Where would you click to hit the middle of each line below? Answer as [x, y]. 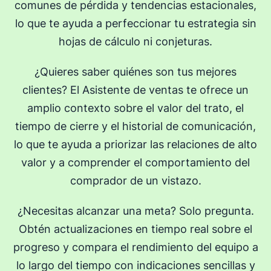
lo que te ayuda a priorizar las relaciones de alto [135, 144]
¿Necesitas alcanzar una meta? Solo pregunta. [135, 211]
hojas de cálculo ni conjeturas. [135, 41]
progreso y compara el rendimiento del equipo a [135, 247]
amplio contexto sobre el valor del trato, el [135, 108]
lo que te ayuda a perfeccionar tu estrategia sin [135, 23]
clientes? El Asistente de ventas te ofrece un [135, 90]
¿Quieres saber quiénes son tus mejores [135, 71]
